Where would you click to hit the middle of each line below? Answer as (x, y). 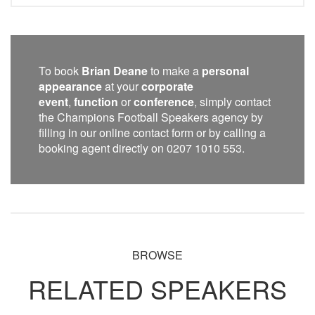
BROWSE (157, 255)
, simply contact (232, 102)
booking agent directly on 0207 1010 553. (142, 148)
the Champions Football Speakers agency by (151, 117)
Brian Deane (115, 71)
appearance (70, 86)
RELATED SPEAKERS (157, 289)
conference (164, 102)
